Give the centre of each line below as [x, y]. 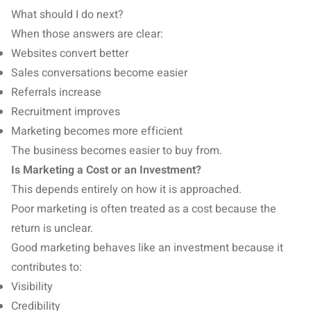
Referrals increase [56, 92]
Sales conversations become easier [99, 73]
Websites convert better [70, 53]
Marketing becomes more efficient [97, 131]
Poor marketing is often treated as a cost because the [144, 209]
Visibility [32, 287]
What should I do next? [67, 15]
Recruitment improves [66, 112]
